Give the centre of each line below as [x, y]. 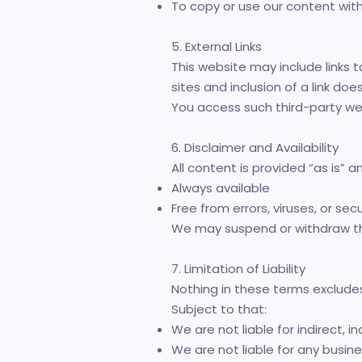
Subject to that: [219, 309]
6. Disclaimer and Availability [255, 147]
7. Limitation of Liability [238, 269]
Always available [221, 188]
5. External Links [217, 46]
